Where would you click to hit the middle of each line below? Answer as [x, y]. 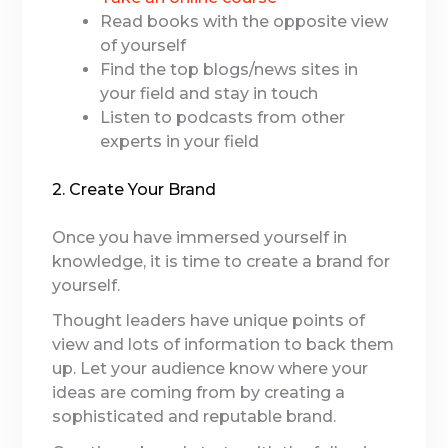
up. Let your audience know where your [210, 369]
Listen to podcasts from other [223, 118]
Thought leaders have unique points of [209, 321]
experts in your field [180, 142]
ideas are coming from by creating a [199, 393]
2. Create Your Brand [134, 190]
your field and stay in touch [209, 94]
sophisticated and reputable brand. [194, 417]
